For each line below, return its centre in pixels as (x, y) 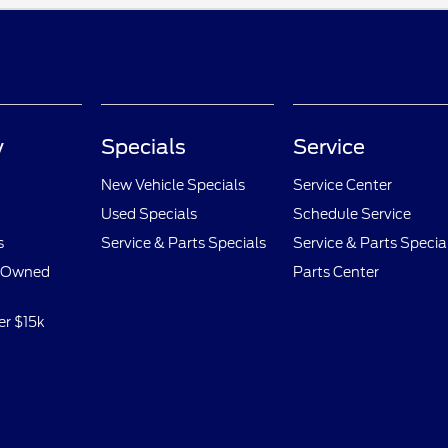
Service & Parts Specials (184, 243)
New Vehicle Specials (173, 185)
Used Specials (149, 214)
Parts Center (335, 272)
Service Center (342, 185)
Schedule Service (351, 214)
